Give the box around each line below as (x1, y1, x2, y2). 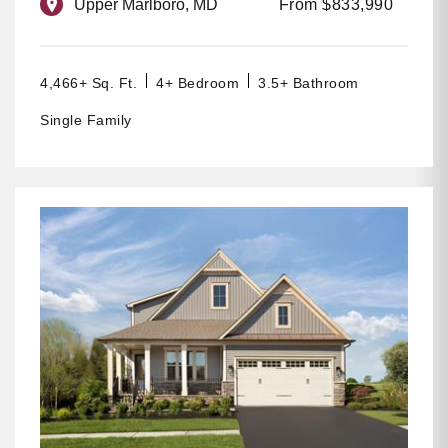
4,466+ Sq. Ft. (40, 75, 137, 92)
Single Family (40, 112, 132, 129)
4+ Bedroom (156, 75, 239, 92)
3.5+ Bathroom (258, 75, 359, 92)
